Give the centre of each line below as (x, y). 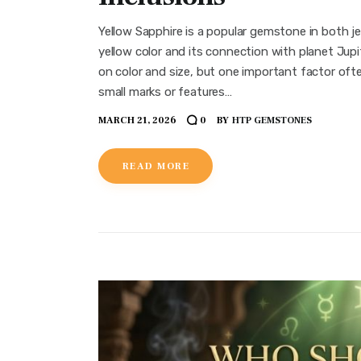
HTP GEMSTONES (272, 120)
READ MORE (156, 167)
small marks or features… (165, 92)
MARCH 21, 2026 (137, 120)
